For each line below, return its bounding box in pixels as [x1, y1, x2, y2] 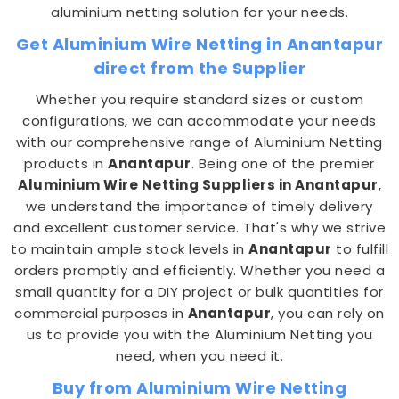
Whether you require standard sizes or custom [35, 90, 364, 109]
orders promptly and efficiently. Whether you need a [13, 261, 386, 280]
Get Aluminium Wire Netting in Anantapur [15, 33, 384, 55]
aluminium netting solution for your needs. [51, 3, 348, 21]
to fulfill [331, 240, 388, 258]
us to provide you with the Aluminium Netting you [26, 325, 373, 344]
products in [24, 154, 109, 173]
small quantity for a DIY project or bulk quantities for [15, 282, 384, 301]
